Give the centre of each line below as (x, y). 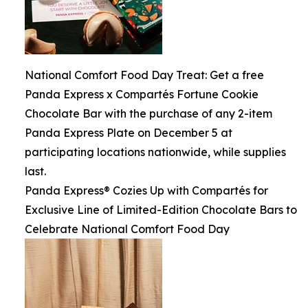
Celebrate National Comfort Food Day (127, 229)
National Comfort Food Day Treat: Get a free (144, 75)
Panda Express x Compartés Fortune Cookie (142, 94)
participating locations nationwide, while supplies (155, 152)
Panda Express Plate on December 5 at (129, 133)
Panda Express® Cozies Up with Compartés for (146, 190)
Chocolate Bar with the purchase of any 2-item (148, 113)
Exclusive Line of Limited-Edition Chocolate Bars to (161, 210)
